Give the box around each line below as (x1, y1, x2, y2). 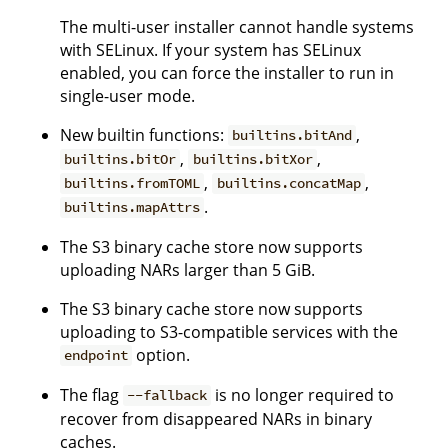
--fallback (127, 386, 208, 405)
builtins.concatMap (216, 174, 361, 193)
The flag (60, 383, 123, 406)
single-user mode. (60, 84, 195, 107)
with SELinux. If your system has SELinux (60, 38, 361, 61)
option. (132, 343, 191, 366)
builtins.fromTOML (64, 174, 201, 193)
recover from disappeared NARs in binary (60, 407, 372, 430)
